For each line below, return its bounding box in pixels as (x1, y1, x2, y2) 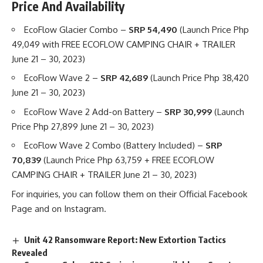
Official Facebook (179, 188, 247, 200)
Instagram (64, 203, 104, 214)
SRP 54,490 (129, 23, 177, 35)
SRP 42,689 (100, 72, 148, 84)
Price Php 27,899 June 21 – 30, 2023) (12, 120, 154, 132)
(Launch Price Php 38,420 (148, 72, 249, 84)
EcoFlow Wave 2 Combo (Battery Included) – (24, 140, 205, 151)
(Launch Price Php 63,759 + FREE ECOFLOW (41, 154, 214, 166)
